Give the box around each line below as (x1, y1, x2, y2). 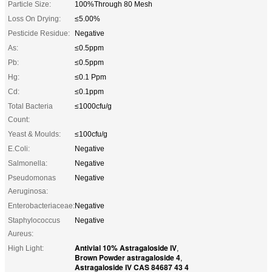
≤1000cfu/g (75, 101, 112, 110)
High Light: (8, 243, 44, 253)
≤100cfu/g (75, 129, 107, 138)
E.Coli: (8, 144, 30, 153)
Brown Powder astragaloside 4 (75, 251, 180, 263)
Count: (8, 115, 30, 124)
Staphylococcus (8, 216, 60, 225)
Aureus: (8, 229, 33, 238)
